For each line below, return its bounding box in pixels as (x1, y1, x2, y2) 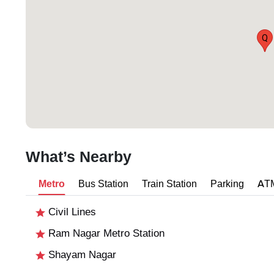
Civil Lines (45, 206, 96, 219)
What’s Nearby (26, 147, 131, 168)
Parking (210, 177, 244, 191)
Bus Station (78, 177, 128, 191)
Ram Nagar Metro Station (45, 227, 165, 240)
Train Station (142, 177, 197, 191)
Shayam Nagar (45, 248, 116, 262)
